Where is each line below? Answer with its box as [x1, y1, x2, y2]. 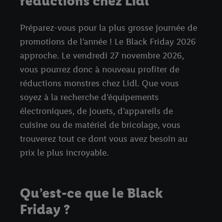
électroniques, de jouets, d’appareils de [20, 105, 173, 116]
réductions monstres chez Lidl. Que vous [20, 77, 179, 89]
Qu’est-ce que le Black [20, 184, 163, 201]
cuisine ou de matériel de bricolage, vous [20, 119, 180, 130]
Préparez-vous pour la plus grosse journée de [20, 22, 197, 33]
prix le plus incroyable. [20, 147, 109, 158]
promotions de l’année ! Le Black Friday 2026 [20, 36, 196, 47]
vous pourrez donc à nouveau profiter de [20, 63, 179, 75]
